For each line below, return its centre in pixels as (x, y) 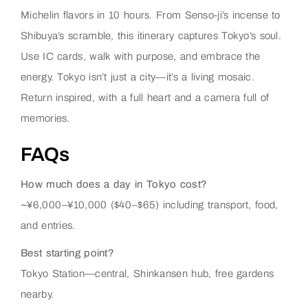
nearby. (37, 295)
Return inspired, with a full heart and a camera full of (145, 98)
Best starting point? (67, 253)
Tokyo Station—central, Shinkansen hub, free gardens (147, 274)
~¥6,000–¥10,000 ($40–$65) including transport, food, (150, 205)
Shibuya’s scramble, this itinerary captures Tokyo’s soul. (151, 36)
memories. (45, 119)
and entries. (48, 226)
